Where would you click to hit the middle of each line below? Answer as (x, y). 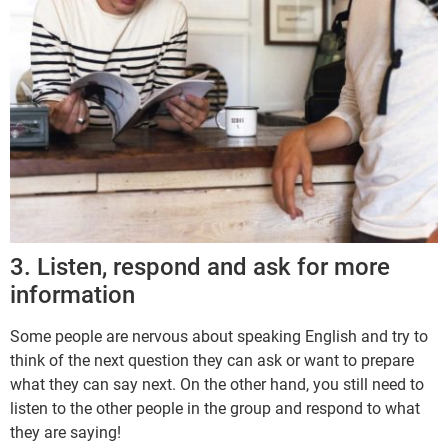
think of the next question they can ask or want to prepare (212, 360)
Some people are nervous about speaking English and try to (219, 336)
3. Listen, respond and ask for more (200, 266)
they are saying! (65, 432)
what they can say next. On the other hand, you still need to (217, 384)
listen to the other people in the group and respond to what (215, 408)
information (72, 294)
